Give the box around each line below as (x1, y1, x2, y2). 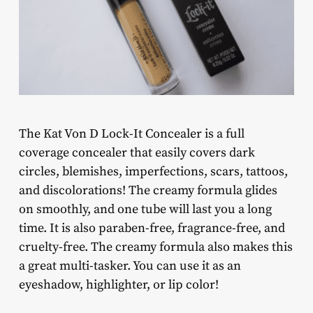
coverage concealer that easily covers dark (18, 145, 255, 161)
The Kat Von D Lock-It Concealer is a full (18, 126, 245, 143)
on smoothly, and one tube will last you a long (18, 201, 272, 218)
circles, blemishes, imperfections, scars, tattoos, (18, 163, 288, 180)
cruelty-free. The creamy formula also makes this (18, 239, 293, 256)
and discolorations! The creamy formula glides (18, 182, 277, 199)
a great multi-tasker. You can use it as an (18, 258, 241, 275)
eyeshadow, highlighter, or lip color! (18, 277, 219, 293)
